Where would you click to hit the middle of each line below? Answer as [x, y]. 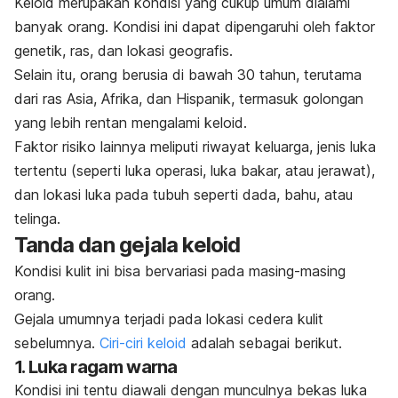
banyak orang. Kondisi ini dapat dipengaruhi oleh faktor [195, 26]
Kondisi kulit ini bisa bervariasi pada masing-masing [180, 271]
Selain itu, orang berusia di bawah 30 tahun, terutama [188, 74]
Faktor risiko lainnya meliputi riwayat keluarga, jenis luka [195, 146]
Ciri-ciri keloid [143, 342]
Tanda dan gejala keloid [127, 244]
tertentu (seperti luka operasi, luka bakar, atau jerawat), [195, 170]
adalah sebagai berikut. [264, 342]
